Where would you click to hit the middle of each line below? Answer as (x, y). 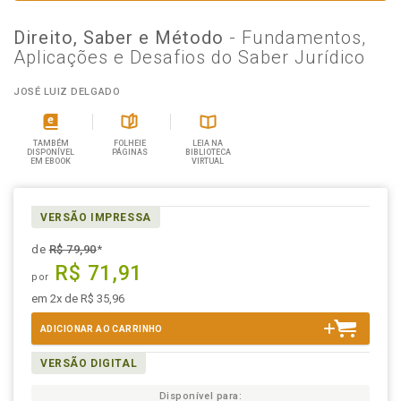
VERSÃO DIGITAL (89, 363)
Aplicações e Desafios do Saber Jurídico (189, 57)
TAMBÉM (51, 143)
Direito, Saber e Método (121, 38)
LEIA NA (208, 143)
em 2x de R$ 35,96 (78, 299)
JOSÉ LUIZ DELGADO (67, 92)
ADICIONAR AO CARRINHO (102, 329)
